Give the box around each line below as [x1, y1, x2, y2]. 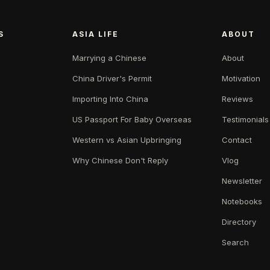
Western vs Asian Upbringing [72, 134, 181, 145]
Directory [222, 216, 256, 227]
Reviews [222, 93, 253, 104]
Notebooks [222, 196, 262, 206]
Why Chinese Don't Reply [72, 155, 168, 165]
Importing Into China [72, 93, 148, 104]
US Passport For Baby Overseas [72, 114, 192, 124]
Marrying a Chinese [72, 52, 146, 63]
